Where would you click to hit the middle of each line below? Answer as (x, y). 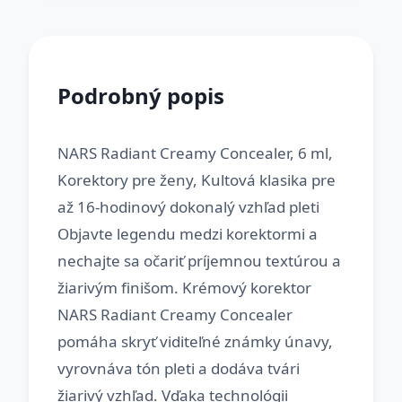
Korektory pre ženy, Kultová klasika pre (197, 180)
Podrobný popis (141, 96)
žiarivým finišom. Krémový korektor (184, 288)
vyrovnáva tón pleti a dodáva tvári (179, 368)
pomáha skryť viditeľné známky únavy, (195, 341)
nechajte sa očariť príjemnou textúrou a (199, 261)
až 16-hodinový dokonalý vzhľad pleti (188, 207)
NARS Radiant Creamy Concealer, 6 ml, (195, 153)
